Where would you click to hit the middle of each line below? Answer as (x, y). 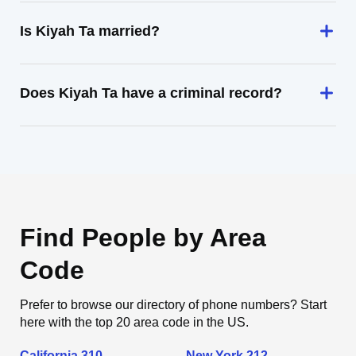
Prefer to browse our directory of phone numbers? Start (173, 305)
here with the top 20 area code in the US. (134, 322)
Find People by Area (143, 238)
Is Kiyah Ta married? (90, 31)
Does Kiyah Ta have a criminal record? (151, 93)
